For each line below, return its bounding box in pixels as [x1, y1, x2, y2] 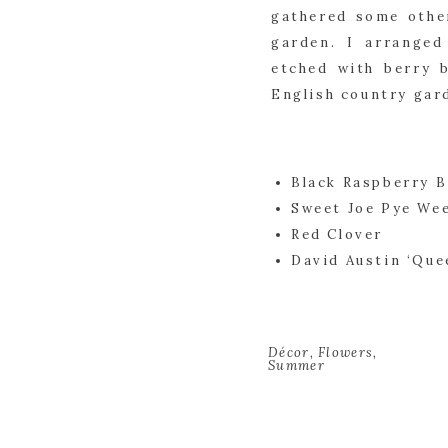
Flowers [318, 344, 374, 361]
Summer [268, 357, 325, 374]
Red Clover [291, 226, 383, 243]
